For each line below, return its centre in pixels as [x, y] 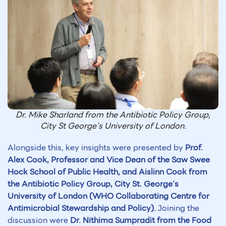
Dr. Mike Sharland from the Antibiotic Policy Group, [113, 115]
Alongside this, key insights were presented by [96, 148]
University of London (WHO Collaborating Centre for [108, 196]
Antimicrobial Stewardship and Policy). [82, 208]
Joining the [178, 208]
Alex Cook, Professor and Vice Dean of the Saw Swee [109, 160]
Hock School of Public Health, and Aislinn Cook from [107, 172]
